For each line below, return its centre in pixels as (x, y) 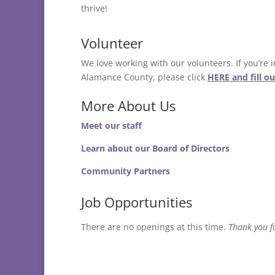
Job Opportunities (137, 202)
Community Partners (126, 171)
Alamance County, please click (144, 77)
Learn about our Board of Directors (155, 149)
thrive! (94, 9)
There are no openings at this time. (155, 227)
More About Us (128, 106)
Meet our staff (111, 126)
